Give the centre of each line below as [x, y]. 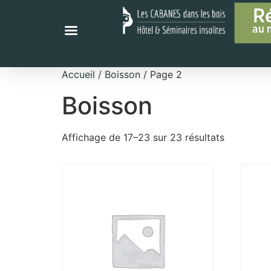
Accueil [78, 75]
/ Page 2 [161, 75]
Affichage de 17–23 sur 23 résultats [143, 138]
